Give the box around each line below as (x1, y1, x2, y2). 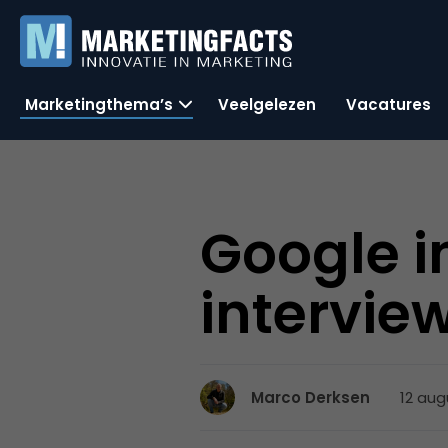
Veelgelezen (218, 93, 316, 115)
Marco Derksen (251, 387, 371, 408)
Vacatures (346, 93, 431, 115)
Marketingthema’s (25, 93, 173, 115)
